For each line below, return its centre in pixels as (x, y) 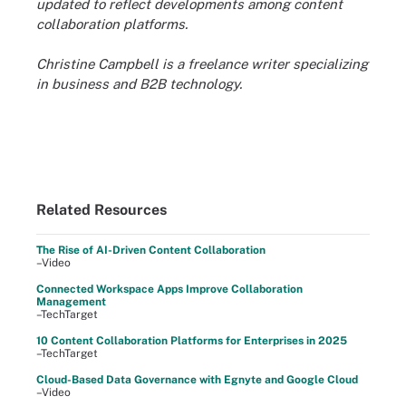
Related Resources (101, 209)
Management (71, 301)
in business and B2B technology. (139, 84)
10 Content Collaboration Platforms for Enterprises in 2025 (192, 340)
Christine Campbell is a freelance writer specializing (202, 64)
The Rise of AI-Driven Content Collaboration (151, 250)
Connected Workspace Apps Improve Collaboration (169, 289)
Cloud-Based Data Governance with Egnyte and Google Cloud (197, 379)
